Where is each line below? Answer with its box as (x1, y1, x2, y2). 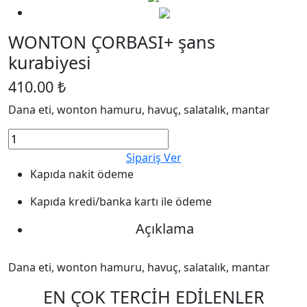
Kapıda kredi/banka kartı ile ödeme (30, 193, 212, 209)
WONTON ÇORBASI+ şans (8, 29, 215, 53)
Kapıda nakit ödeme (30, 166, 134, 182)
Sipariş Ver (125, 149, 182, 165)
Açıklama (135, 219, 194, 238)
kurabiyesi (8, 50, 91, 74)
